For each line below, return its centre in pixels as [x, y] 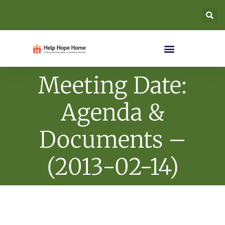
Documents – [113, 140]
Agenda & [113, 113]
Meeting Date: [113, 85]
